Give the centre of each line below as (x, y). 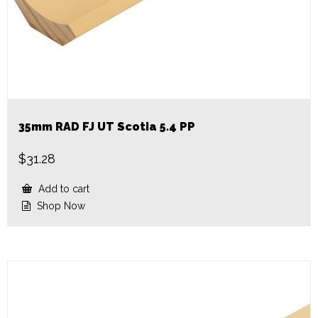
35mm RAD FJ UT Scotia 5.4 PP (107, 127)
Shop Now (60, 206)
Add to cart (62, 189)
